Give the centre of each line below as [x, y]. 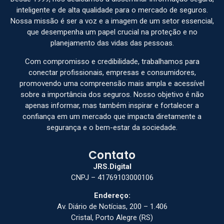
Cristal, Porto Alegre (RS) [112, 218]
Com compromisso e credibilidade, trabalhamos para [112, 61]
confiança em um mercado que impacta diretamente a [112, 116]
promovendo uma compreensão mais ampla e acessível [112, 83]
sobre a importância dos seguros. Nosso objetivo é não [112, 94]
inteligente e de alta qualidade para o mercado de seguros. [112, 10]
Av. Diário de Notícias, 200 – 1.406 [112, 207]
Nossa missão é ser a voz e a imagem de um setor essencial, [112, 21]
